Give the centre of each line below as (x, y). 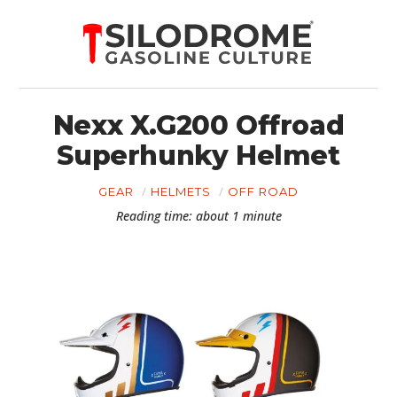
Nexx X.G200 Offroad (198, 125)
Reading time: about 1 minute (198, 216)
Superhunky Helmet (198, 156)
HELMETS (181, 191)
